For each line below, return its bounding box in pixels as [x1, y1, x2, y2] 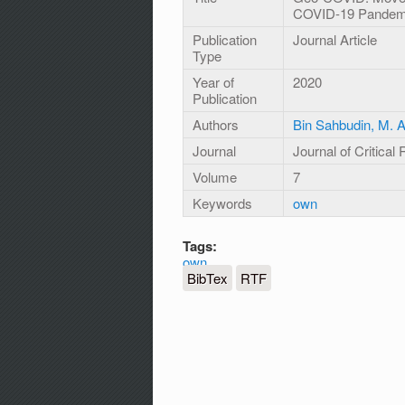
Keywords [193, 193, 252, 213]
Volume [193, 167, 237, 187]
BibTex [187, 268, 228, 287]
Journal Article [293, 30, 377, 50]
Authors [193, 115, 239, 135]
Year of [193, 72, 234, 92]
